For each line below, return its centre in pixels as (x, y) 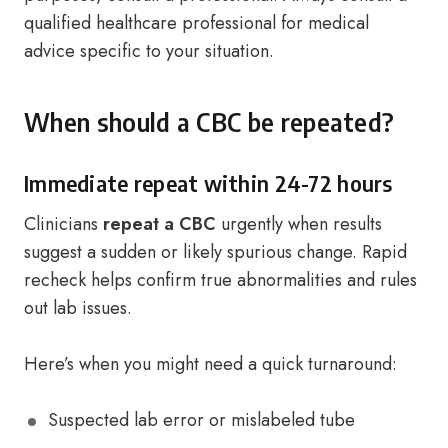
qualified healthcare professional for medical (196, 23)
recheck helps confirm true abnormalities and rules (220, 280)
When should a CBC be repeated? (209, 122)
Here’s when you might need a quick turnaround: (210, 364)
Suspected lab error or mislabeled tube (201, 420)
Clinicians (63, 224)
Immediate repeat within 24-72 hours (208, 183)
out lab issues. (78, 308)
